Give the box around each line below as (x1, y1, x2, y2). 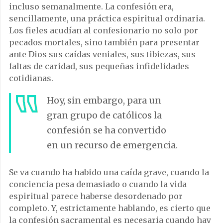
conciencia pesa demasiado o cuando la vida (9, 179, 187, 189)
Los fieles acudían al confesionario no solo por (9, 25, 198, 35)
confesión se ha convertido (47, 124, 166, 136)
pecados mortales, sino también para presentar (9, 37, 200, 47)
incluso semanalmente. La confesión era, (9, 1, 174, 11)
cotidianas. (9, 73, 53, 83)
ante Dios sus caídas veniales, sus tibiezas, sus (9, 49, 196, 59)
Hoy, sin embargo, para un (47, 94, 161, 106)
